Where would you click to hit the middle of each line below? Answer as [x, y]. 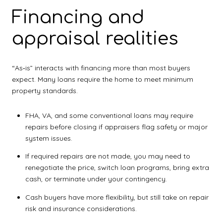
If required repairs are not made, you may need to [108, 156]
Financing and [78, 17]
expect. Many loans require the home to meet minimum [103, 80]
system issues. [49, 138]
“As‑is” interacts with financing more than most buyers [101, 68]
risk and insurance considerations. [81, 208]
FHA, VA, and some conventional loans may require [109, 115]
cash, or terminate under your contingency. [96, 179]
